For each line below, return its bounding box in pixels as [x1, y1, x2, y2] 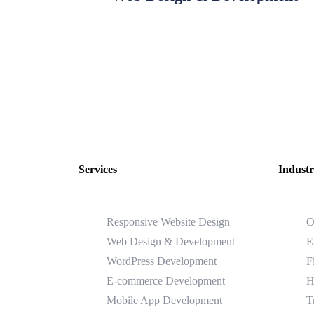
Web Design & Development [107, 235, 235, 247]
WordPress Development [107, 254, 217, 267]
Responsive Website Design [107, 215, 230, 228]
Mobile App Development [107, 294, 222, 306]
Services [78, 163, 117, 175]
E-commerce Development [107, 274, 225, 287]
